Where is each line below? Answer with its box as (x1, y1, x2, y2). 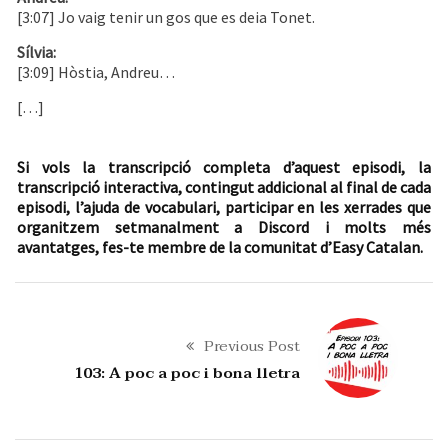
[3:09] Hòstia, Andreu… (17, 62, 175, 83)
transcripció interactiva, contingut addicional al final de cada (17, 177, 431, 198)
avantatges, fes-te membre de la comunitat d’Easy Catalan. (17, 237, 423, 258)
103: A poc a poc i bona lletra (73, 360, 300, 387)
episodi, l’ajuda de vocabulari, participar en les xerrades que (17, 197, 431, 218)
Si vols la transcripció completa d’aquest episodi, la (17, 157, 431, 178)
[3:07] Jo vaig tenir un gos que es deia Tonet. (17, 7, 315, 28)
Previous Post (203, 333, 300, 360)
